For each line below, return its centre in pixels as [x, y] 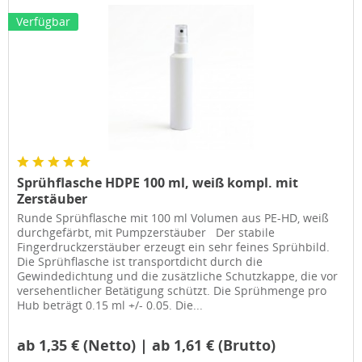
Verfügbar [44, 22]
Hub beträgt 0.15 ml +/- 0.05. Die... [110, 305]
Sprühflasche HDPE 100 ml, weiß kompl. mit [158, 183]
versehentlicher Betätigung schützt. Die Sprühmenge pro [172, 291]
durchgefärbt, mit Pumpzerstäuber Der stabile [146, 233]
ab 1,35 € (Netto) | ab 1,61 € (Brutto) [147, 345]
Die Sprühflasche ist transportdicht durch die [140, 262]
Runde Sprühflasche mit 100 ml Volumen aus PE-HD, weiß [173, 218]
